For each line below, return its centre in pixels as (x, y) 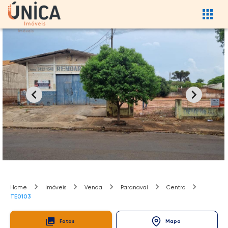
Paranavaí (134, 188)
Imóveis (56, 188)
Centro (176, 188)
